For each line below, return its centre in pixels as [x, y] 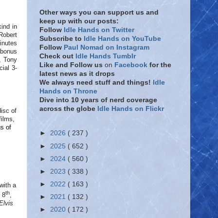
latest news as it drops [77, 74]
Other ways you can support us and [99, 12]
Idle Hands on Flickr [131, 109]
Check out [57, 56]
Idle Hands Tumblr [106, 56]
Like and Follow [66, 65]
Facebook [131, 65]
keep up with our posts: [79, 21]
